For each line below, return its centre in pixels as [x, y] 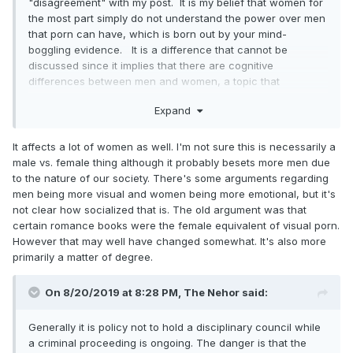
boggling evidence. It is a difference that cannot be [158, 49]
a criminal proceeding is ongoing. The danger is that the [167, 343]
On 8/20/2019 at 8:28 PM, [114, 293]
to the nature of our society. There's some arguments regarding [171, 178]
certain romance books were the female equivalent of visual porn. [176, 226]
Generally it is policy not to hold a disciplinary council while [175, 327]
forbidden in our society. [88, 97]
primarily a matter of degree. [83, 257]
